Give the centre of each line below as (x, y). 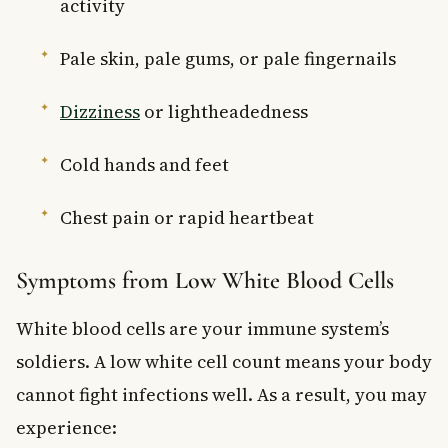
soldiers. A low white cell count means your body (224, 361)
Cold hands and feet (144, 164)
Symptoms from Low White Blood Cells (205, 280)
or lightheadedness (224, 111)
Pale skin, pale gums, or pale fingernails (228, 58)
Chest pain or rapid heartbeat (187, 217)
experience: (66, 427)
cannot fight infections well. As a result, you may (221, 394)
